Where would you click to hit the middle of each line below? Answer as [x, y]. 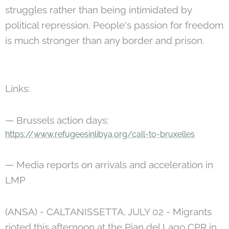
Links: [18, 88]
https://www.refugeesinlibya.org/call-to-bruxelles [100, 134]
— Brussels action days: [57, 120]
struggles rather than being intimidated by [98, 9]
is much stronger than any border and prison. [105, 40]
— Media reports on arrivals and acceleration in [109, 164]
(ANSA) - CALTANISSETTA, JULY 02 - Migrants [108, 211]
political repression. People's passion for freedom [114, 25]
